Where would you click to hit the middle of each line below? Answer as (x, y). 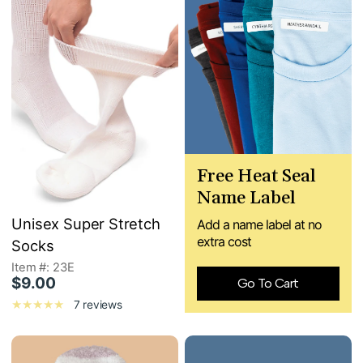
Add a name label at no (259, 224)
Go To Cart (268, 284)
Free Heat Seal (256, 176)
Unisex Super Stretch (86, 224)
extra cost (224, 241)
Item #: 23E (43, 268)
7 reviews (98, 305)
